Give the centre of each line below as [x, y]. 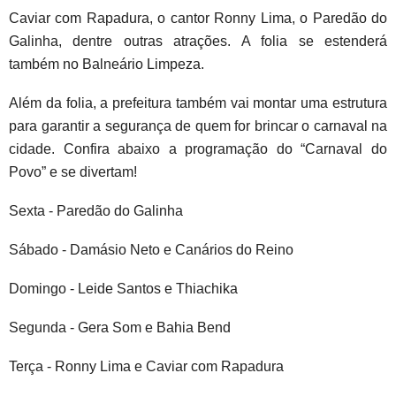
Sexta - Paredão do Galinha [96, 210]
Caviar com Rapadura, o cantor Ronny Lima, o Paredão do [198, 18]
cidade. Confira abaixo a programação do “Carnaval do [198, 148]
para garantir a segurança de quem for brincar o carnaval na [198, 126]
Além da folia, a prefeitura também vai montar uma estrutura [198, 103]
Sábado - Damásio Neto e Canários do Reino [153, 249]
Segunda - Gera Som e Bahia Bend [122, 327]
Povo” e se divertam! [73, 171]
